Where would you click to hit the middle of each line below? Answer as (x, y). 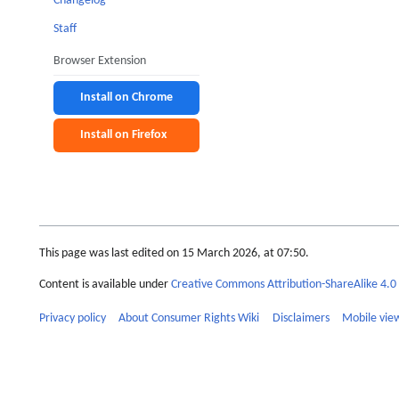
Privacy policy (73, 319)
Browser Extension (100, 61)
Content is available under (105, 284)
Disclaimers (301, 319)
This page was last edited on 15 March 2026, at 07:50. (174, 254)
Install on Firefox (123, 134)
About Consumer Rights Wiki (189, 319)
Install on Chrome (126, 97)
